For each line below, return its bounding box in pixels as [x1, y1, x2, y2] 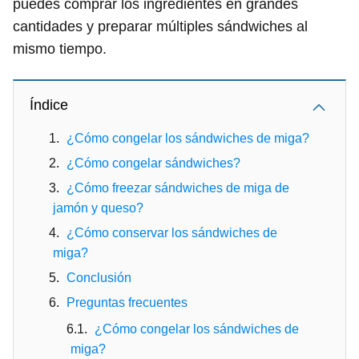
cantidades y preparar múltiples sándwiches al [13, 18, 308, 34]
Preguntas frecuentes [67, 295, 188, 309]
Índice [30, 96, 68, 113]
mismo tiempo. [13, 40, 107, 57]
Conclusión [67, 270, 131, 284]
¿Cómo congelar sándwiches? [67, 155, 240, 170]
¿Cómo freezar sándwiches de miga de [67, 180, 289, 195]
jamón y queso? [53, 200, 143, 215]
